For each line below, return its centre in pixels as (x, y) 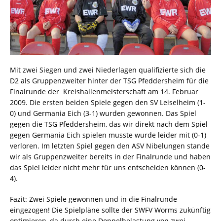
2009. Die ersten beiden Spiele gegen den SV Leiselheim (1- (108, 103)
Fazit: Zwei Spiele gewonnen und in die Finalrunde (93, 199)
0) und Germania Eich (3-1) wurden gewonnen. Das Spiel (103, 113)
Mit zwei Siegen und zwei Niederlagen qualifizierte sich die (108, 70)
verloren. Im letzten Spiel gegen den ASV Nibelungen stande (110, 146)
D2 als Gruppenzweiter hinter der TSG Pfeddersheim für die (109, 81)
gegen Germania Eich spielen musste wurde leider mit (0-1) (108, 135)
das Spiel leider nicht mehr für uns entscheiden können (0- (108, 168)
